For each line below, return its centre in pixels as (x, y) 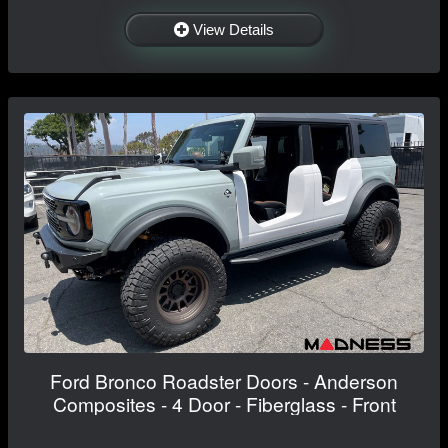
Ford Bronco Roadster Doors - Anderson (224, 381)
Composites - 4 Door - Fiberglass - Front (224, 404)
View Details (233, 30)
